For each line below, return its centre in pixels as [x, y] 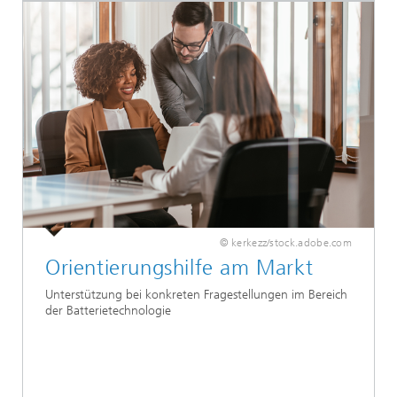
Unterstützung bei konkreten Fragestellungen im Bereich [196, 294]
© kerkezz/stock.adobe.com [285, 242]
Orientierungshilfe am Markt [179, 267]
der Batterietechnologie [108, 310]
